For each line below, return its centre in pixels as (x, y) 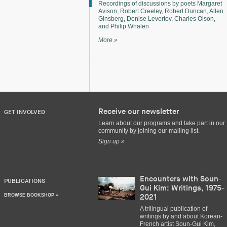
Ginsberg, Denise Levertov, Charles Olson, (157, 19)
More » (108, 40)
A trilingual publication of (174, 209)
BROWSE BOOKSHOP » (31, 195)
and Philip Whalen (124, 26)
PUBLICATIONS (25, 181)
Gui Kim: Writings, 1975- (182, 188)
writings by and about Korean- (181, 216)
